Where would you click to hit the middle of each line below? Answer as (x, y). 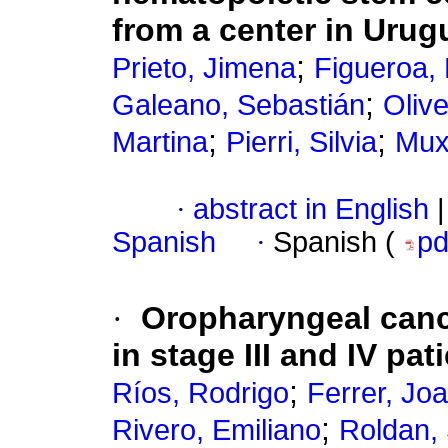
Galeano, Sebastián (238, 105)
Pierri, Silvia (301, 142)
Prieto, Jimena (204, 68)
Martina (160, 142)
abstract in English (311, 209)
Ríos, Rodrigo (200, 393)
